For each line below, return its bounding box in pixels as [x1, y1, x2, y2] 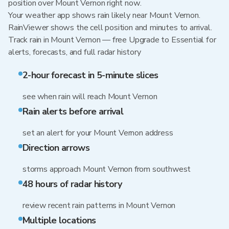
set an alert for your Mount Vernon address [22, 127, 173, 139]
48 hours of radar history [22, 178, 122, 190]
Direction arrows [22, 142, 89, 154]
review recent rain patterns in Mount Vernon [22, 200, 176, 211]
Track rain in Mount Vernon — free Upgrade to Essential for [8, 34, 216, 45]
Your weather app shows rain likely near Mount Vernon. [8, 10, 200, 21]
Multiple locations [22, 214, 96, 226]
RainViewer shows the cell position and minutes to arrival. [8, 22, 212, 33]
